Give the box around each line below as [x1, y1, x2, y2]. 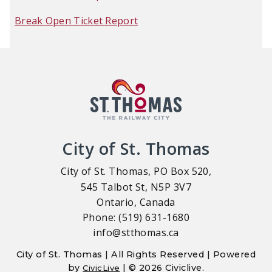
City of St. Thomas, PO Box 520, [60, 165, 212, 178]
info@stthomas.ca [93, 226, 179, 240]
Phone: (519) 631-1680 [82, 210, 190, 224]
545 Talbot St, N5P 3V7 [80, 180, 192, 194]
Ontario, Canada [97, 195, 175, 209]
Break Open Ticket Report [15, 13, 138, 27]
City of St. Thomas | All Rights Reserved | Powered [16, 248, 256, 260]
